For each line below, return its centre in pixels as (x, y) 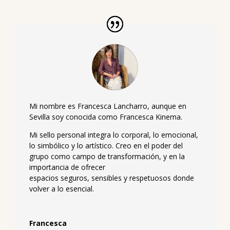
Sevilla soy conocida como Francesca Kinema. (107, 117)
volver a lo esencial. (61, 189)
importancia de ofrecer (67, 167)
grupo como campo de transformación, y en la (107, 157)
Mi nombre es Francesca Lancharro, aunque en (108, 106)
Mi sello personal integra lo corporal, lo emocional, (113, 135)
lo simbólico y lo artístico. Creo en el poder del (106, 146)
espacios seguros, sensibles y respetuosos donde (111, 178)
